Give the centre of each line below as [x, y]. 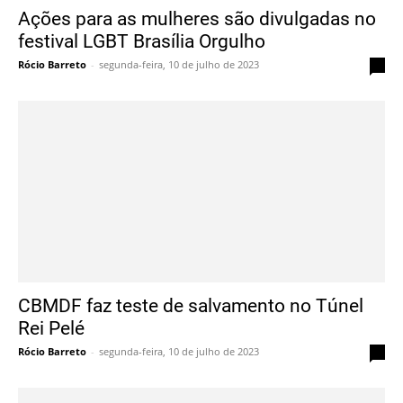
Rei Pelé [51, 327]
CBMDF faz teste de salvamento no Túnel [191, 304]
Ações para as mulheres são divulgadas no [197, 18]
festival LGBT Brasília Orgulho [142, 41]
